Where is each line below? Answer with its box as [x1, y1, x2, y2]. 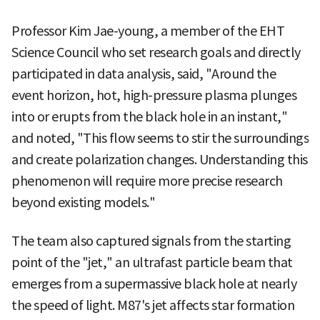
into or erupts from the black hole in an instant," [11, 108, 287, 125]
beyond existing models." [11, 194, 155, 211]
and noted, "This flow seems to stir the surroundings [11, 129, 309, 146]
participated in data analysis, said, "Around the [11, 65, 276, 82]
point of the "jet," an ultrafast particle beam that [11, 254, 293, 271]
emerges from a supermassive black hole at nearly [11, 275, 296, 292]
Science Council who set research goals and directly [11, 44, 301, 61]
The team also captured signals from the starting [11, 232, 291, 249]
